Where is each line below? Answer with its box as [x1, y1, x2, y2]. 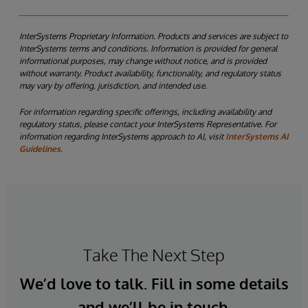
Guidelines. [19, 144, 63, 155]
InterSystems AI [225, 131, 289, 142]
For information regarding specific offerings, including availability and [19, 107, 272, 118]
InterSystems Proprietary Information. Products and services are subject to [19, 31, 288, 42]
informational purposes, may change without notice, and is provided [19, 56, 267, 67]
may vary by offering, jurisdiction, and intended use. [19, 80, 207, 91]
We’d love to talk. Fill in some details [19, 274, 289, 294]
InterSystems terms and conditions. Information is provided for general [19, 43, 277, 54]
